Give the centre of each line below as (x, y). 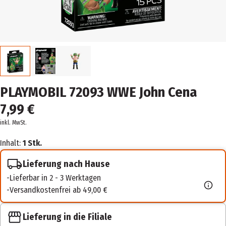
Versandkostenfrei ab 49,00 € (59, 190)
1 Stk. (32, 143)
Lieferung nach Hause (66, 164)
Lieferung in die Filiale (67, 217)
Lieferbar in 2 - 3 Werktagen (55, 178)
